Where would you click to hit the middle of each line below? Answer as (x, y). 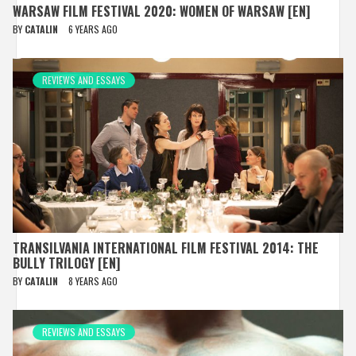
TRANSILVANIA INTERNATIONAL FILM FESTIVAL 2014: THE (166, 248)
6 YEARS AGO (93, 29)
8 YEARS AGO (93, 281)
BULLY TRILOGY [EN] (66, 263)
